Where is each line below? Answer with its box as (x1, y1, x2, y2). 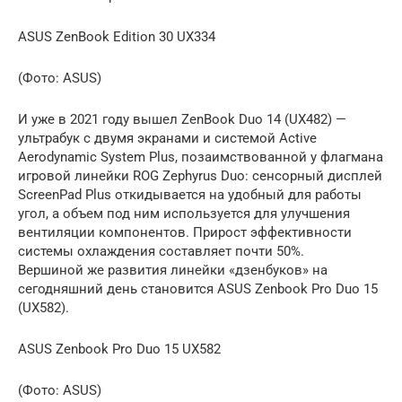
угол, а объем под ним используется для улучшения (18, 205, 350, 223)
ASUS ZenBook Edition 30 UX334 (18, 29, 215, 46)
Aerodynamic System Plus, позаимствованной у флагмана (18, 149, 383, 166)
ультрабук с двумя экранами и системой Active (18, 130, 317, 147)
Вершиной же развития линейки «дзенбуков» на (18, 262, 328, 279)
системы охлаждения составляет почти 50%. (18, 243, 304, 260)
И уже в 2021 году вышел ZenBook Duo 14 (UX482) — (18, 111, 346, 128)
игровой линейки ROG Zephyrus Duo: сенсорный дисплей (18, 168, 382, 185)
